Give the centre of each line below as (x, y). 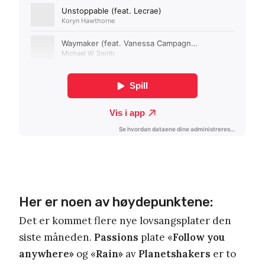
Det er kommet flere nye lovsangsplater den (125, 220)
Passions (116, 237)
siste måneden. (56, 237)
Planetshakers (174, 253)
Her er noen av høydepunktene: (116, 202)
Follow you (199, 237)
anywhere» (46, 253)
